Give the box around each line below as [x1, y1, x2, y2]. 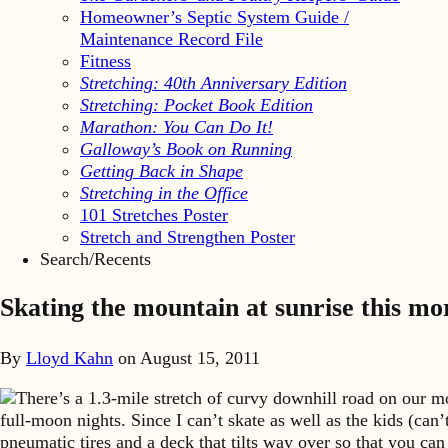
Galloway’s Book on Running [80, 138, 292, 159]
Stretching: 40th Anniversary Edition [80, 72, 347, 93]
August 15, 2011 [136, 348, 260, 369]
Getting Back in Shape [80, 160, 243, 181]
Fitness [80, 50, 131, 71]
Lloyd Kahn [26, 348, 113, 369]
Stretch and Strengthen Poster [80, 226, 295, 247]
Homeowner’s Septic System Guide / [80, 6, 349, 27]
